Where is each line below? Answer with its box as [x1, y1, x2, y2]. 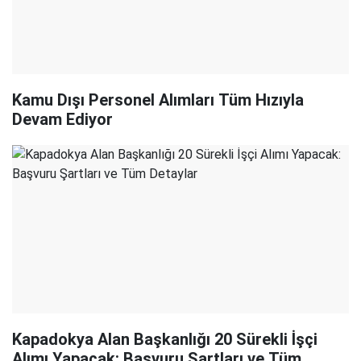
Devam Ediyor [12, 110, 113, 129]
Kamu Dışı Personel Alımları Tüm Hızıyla [12, 90, 304, 110]
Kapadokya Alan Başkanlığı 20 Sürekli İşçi [12, 330, 317, 349]
